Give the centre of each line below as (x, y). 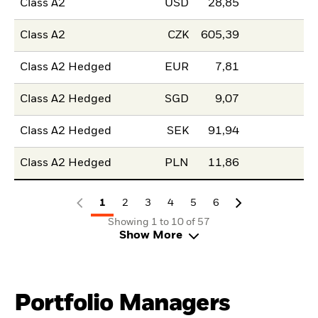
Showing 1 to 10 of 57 (159, 222)
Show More (150, 235)
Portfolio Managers (122, 303)
